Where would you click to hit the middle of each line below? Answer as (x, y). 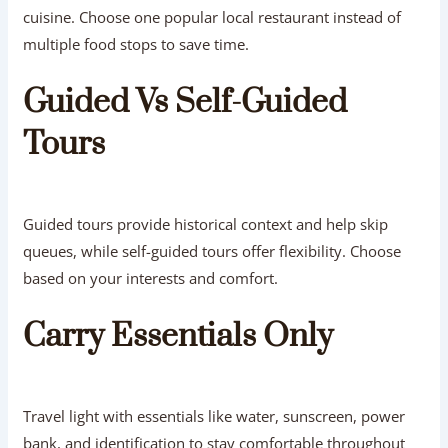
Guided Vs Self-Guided (185, 102)
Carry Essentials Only (178, 336)
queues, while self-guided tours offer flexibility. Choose (212, 250)
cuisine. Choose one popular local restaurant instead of (212, 16)
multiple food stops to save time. (136, 43)
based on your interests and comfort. (151, 277)
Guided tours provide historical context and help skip (206, 223)
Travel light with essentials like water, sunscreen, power (214, 415)
